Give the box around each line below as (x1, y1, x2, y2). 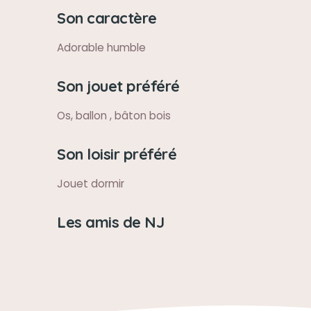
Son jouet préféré (57, 76, 180, 95)
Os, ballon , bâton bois (57, 108, 171, 123)
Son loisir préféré (57, 144, 176, 163)
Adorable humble (57, 40, 146, 55)
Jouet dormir (57, 176, 124, 191)
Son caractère (57, 8, 157, 27)
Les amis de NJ (57, 212, 164, 231)
